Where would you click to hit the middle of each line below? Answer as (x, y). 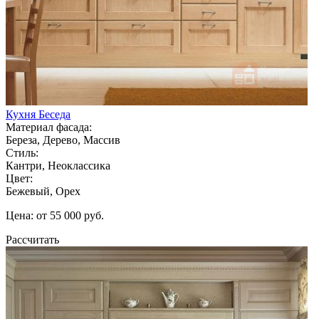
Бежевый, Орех (43, 191)
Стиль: (22, 152)
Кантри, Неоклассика (58, 165)
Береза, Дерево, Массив (63, 140)
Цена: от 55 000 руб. (55, 215)
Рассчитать (32, 239)
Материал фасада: (49, 127)
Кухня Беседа (38, 114)
